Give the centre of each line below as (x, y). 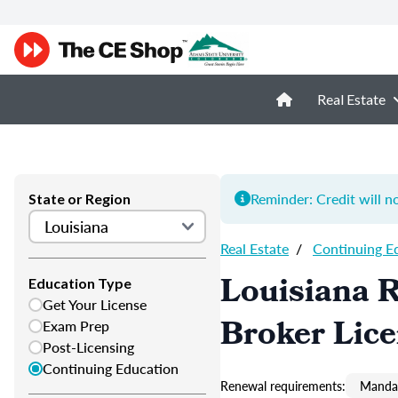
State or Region (80, 199)
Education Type (80, 283)
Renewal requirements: (283, 386)
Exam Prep (76, 326)
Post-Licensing (88, 347)
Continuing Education (111, 368)
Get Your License (95, 304)
